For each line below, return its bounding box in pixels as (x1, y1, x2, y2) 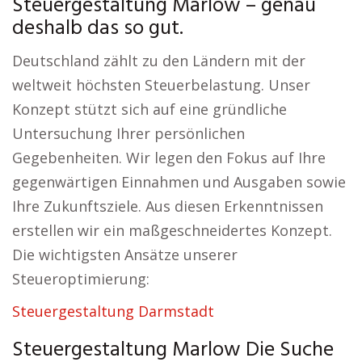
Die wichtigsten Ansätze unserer (12, 245, 238, 264)
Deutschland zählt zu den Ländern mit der (12, 51, 305, 70)
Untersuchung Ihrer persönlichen (12, 124, 245, 143)
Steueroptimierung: (12, 269, 149, 288)
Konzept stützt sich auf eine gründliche (12, 99, 287, 119)
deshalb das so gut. (12, 12, 183, 45)
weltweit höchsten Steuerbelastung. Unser (12, 75, 310, 95)
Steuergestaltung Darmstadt (12, 301, 214, 321)
